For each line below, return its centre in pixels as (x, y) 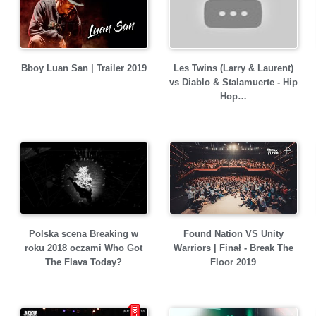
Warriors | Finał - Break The (233, 248)
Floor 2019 (233, 262)
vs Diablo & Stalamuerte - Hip (233, 82)
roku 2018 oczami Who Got (84, 248)
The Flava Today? (84, 262)
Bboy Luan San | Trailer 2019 (84, 68)
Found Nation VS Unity (233, 234)
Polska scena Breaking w (84, 234)
